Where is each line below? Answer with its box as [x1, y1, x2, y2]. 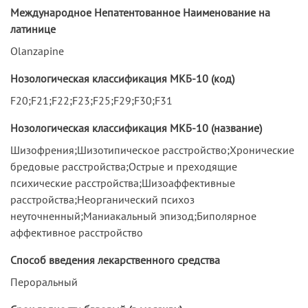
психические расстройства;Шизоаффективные [10, 175, 235, 190]
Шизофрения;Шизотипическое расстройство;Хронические [10, 142, 294, 157]
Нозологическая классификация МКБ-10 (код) [10, 71, 234, 85]
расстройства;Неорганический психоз [10, 192, 195, 206]
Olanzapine [10, 43, 64, 58]
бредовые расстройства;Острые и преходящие [10, 159, 237, 173]
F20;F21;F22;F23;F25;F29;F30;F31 [10, 93, 173, 107]
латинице [10, 21, 56, 36]
